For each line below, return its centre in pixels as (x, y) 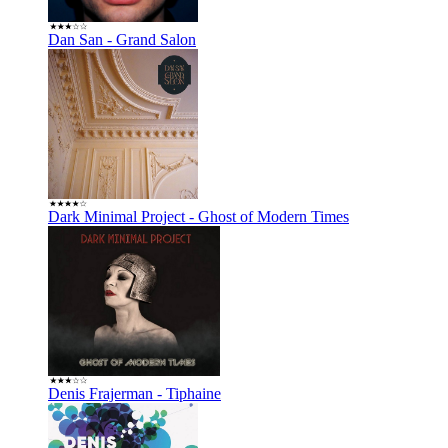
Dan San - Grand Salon (122, 39)
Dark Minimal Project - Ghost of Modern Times (198, 216)
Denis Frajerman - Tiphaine (134, 393)
